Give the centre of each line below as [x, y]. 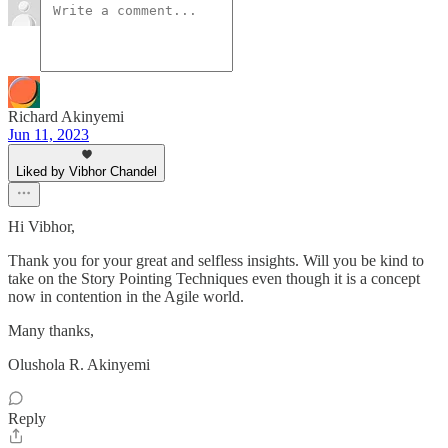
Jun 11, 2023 [48, 134]
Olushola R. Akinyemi [79, 364]
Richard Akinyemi [66, 116]
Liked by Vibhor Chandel [86, 171]
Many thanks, [51, 330]
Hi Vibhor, [41, 226]
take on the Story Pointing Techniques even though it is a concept [214, 278]
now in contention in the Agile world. [126, 296]
